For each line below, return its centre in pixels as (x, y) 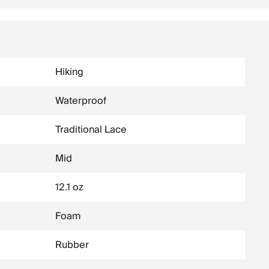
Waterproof (81, 101)
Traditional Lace (91, 130)
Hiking (69, 72)
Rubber (72, 245)
